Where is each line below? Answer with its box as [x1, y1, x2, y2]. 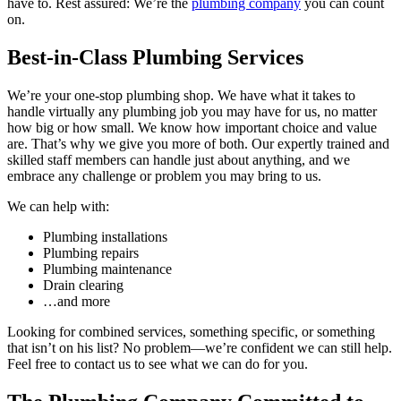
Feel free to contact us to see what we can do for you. [7, 356, 308, 372]
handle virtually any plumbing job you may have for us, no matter [7, 104, 377, 120]
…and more [43, 294, 110, 310]
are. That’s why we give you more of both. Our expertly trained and [7, 136, 389, 152]
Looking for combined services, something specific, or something [7, 324, 375, 340]
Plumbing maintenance [43, 261, 172, 277]
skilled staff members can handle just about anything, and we [7, 152, 350, 168]
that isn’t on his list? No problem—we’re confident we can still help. [7, 340, 392, 356]
